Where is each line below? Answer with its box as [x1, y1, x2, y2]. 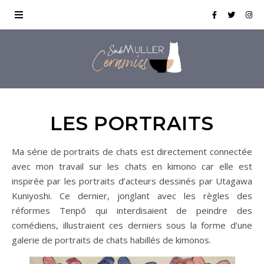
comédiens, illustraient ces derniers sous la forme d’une [12, 219, 252, 231]
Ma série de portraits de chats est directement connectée [12, 146, 19, 157]
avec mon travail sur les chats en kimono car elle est [12, 160, 252, 172]
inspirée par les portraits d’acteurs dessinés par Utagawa [12, 175, 252, 187]
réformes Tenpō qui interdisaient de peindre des [12, 204, 252, 216]
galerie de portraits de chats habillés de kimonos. [12, 234, 211, 246]
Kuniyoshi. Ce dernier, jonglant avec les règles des [12, 190, 252, 202]
